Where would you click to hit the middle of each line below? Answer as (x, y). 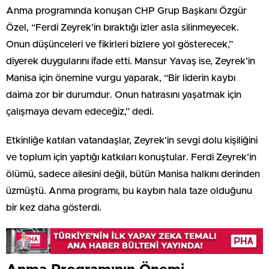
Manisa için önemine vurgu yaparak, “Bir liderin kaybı (121, 78)
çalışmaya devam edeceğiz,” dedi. (80, 112)
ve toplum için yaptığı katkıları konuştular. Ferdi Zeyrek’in (131, 158)
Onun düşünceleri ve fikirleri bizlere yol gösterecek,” (119, 45)
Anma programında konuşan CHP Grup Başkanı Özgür (126, 11)
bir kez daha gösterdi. (54, 208)
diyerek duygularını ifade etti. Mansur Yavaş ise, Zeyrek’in (131, 62)
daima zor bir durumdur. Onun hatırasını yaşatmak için (124, 95)
